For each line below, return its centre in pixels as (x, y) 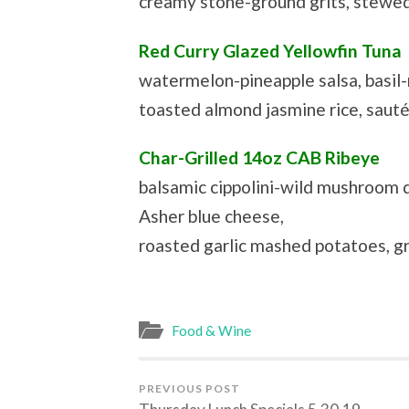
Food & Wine (211, 330)
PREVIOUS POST (189, 388)
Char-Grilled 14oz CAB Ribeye (259, 158)
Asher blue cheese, (211, 216)
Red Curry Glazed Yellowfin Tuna (270, 50)
